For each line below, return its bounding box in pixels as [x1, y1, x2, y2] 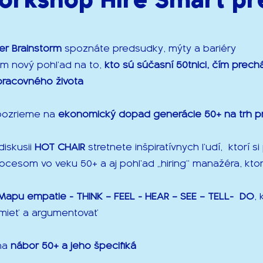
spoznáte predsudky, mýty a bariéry [62, 42, 236, 55]
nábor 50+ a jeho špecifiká [11, 240, 136, 252]
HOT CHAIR [35, 141, 88, 153]
